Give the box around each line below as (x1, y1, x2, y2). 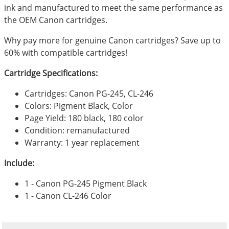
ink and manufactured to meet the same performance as (4, 2, 223, 13)
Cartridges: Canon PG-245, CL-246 (25, 88, 154, 100)
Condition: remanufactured (25, 125, 130, 136)
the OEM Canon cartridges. (4, 14, 108, 26)
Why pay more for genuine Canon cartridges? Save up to (4, 34, 221, 46)
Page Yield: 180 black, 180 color (25, 112, 144, 124)
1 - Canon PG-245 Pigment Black (25, 178, 147, 190)
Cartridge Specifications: (4, 67, 98, 79)
